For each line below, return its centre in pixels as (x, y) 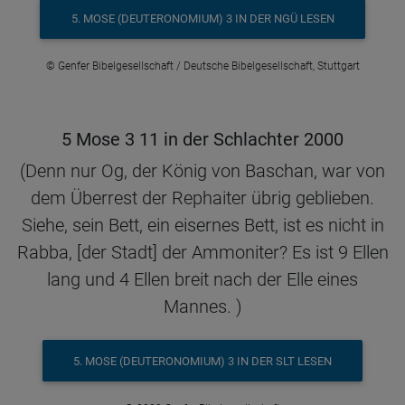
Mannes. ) (202, 307)
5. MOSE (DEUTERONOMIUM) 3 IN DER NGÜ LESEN (202, 18)
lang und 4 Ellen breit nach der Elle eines (202, 280)
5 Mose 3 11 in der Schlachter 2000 (202, 140)
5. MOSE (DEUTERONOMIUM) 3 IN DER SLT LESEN (202, 361)
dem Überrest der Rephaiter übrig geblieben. (202, 198)
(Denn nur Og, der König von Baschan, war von (202, 171)
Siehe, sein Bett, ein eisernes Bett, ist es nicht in (202, 226)
